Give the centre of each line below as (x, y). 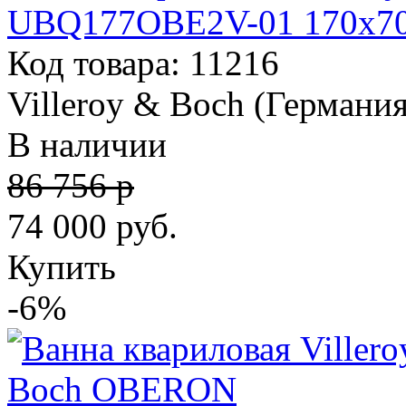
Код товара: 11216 (143, 63)
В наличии (87, 145)
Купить (62, 267)
